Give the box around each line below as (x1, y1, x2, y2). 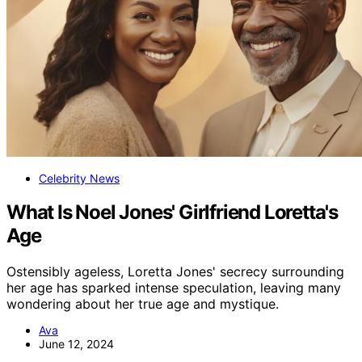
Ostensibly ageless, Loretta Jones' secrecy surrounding (6, 263, 344, 280)
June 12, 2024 (39, 337, 114, 351)
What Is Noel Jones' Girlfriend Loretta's (6, 200, 338, 225)
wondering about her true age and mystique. (6, 296, 279, 313)
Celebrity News (39, 170, 120, 185)
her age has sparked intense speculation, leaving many (6, 280, 341, 297)
